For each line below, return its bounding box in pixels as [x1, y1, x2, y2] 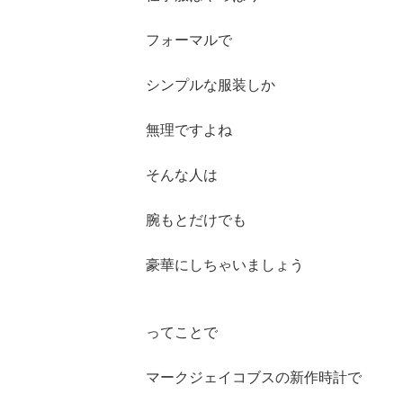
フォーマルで [146, 31, 232, 49]
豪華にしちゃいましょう [146, 255, 304, 273]
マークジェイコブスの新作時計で [146, 368, 362, 386]
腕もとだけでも [146, 210, 246, 228]
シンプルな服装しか [146, 76, 275, 94]
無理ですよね [146, 121, 232, 139]
